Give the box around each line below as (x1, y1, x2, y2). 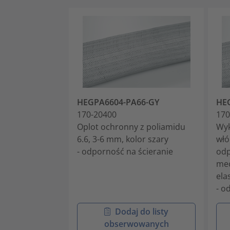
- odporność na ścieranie (77, 145, 173, 157)
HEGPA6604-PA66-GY (77, 96, 159, 108)
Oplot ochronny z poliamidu (77, 121, 185, 132)
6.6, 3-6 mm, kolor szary (77, 133, 168, 145)
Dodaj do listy (114, 205, 168, 217)
